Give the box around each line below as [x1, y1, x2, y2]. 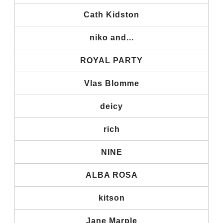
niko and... [89, 33, 134, 42]
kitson [98, 193, 125, 202]
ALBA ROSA [85, 170, 138, 179]
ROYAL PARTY [80, 56, 143, 65]
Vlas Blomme [84, 79, 139, 88]
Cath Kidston [84, 10, 139, 19]
